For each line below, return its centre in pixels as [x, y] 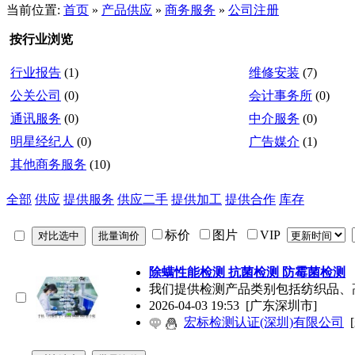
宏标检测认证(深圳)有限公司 [264, 322]
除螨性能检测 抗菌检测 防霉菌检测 [247, 272]
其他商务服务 [48, 164]
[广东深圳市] [281, 305]
